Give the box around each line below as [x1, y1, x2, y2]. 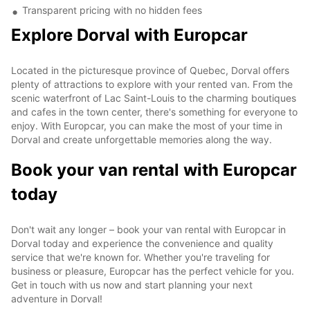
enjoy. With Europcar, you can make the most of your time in [11, 119, 282, 131]
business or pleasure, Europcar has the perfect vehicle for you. [11, 264, 294, 277]
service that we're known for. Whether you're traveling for [11, 250, 270, 263]
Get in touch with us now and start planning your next [11, 278, 253, 291]
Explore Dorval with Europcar [11, 24, 248, 45]
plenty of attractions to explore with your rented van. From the [11, 77, 293, 90]
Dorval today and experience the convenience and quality [11, 237, 273, 249]
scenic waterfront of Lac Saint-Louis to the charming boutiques [11, 91, 296, 104]
